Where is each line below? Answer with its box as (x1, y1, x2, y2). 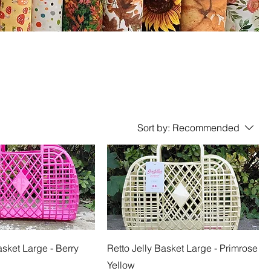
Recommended (172, 121, 240, 134)
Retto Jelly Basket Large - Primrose (107, 241, 258, 254)
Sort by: (137, 121, 170, 134)
